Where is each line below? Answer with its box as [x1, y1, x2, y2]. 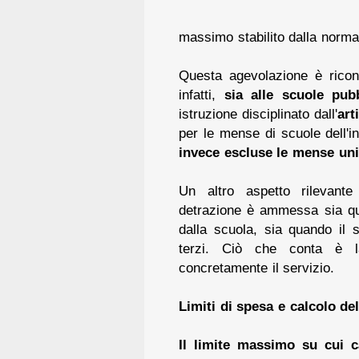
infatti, [179, 86, 224, 103]
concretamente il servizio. [179, 259, 335, 276]
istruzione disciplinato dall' [179, 105, 337, 122]
